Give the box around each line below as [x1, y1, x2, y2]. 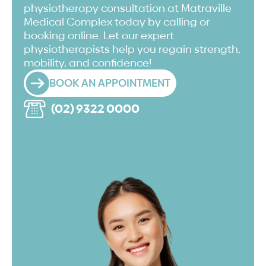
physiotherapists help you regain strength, [24, 42, 240, 57]
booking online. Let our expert [24, 28, 174, 43]
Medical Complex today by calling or [24, 14, 210, 30]
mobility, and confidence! [24, 55, 151, 71]
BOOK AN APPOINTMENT [49, 75, 170, 91]
